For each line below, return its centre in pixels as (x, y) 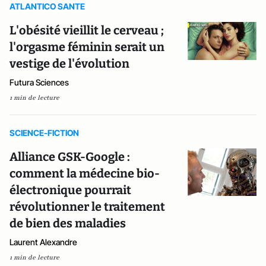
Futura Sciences (39, 82)
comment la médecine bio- (85, 173)
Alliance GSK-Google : (70, 157)
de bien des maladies (68, 223)
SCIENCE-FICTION (44, 133)
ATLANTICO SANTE (47, 6)
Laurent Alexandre (43, 242)
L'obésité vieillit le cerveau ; (87, 30)
